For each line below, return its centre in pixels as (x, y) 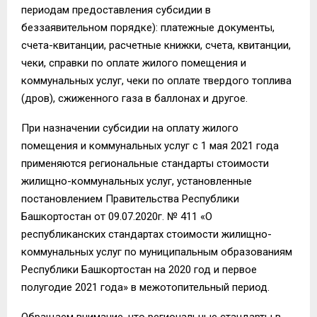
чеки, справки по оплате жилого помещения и (134, 63)
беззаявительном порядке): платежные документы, (148, 27)
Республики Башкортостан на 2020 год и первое (139, 269)
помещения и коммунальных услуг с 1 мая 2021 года (150, 145)
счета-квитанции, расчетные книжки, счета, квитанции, (156, 45)
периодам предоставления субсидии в (116, 10)
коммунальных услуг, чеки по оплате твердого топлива (156, 80)
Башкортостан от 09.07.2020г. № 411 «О (117, 216)
